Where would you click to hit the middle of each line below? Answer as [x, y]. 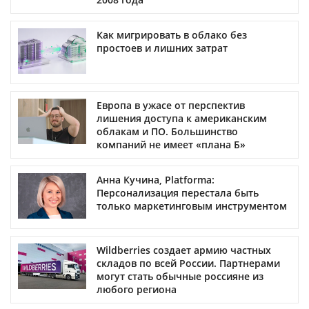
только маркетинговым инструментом [192, 206]
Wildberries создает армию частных [184, 250]
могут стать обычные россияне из [180, 276]
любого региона [137, 289]
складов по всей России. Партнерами [188, 263]
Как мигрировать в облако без [172, 34]
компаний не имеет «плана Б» [171, 144]
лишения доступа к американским [182, 118]
